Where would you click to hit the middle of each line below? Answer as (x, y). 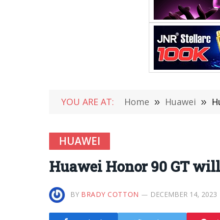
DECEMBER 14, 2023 (183, 194)
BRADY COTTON (110, 194)
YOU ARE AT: (88, 102)
